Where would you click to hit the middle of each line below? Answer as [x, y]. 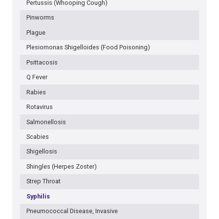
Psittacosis [42, 62]
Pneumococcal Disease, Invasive [72, 211]
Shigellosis [42, 152]
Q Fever [37, 77]
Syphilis [38, 196]
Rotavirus [39, 107]
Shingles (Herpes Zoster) [61, 166]
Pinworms [40, 18]
